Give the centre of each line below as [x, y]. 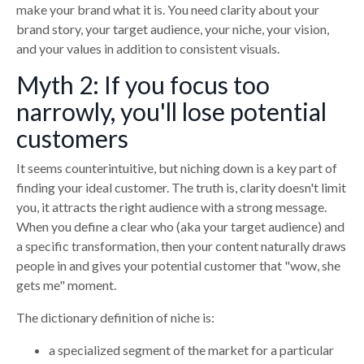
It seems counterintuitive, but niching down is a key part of [177, 167]
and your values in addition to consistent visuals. [148, 48]
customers [72, 138]
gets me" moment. [66, 284]
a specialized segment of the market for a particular [191, 349]
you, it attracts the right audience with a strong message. [171, 206]
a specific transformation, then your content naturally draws [181, 245]
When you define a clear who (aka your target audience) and [180, 226]
